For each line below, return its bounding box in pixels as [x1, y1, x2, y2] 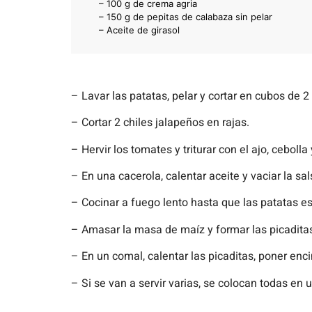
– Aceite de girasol [99, 24, 180, 36]
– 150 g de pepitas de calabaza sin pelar [99, 10, 275, 22]
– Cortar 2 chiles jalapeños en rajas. [71, 114, 249, 132]
